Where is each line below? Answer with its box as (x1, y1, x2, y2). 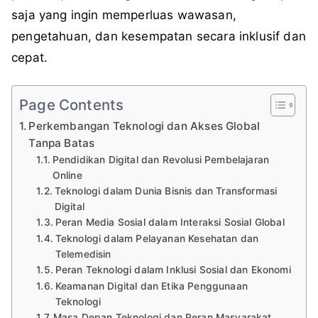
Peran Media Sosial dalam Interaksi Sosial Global (55, 216, 285, 229)
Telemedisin (55, 248, 111, 261)
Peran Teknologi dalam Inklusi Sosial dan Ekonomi (55, 264, 291, 276)
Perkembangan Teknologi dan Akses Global (28, 119, 261, 133)
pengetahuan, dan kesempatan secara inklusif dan (11, 29, 306, 44)
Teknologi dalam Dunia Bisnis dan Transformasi (54, 185, 278, 197)
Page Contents (19, 95, 124, 114)
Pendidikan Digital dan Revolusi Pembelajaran (52, 154, 270, 166)
